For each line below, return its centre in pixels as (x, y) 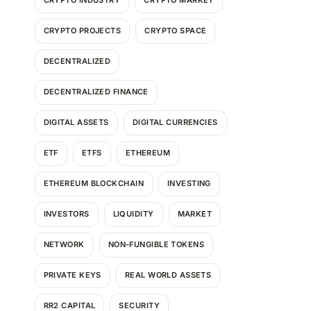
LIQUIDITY (133, 214)
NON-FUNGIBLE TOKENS (156, 245)
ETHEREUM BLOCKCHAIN (93, 184)
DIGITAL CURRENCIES (175, 123)
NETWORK (64, 245)
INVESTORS (66, 214)
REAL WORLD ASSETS (168, 275)
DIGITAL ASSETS (76, 123)
